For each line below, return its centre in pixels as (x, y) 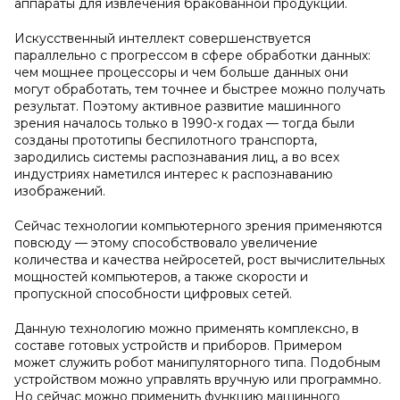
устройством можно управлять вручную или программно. (198, 379)
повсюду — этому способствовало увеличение (166, 243)
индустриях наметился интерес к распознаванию (174, 174)
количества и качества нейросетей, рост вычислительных (200, 260)
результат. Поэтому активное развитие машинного (178, 106)
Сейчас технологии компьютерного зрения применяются (198, 226)
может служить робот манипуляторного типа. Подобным (197, 362)
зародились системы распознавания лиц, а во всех (177, 157)
